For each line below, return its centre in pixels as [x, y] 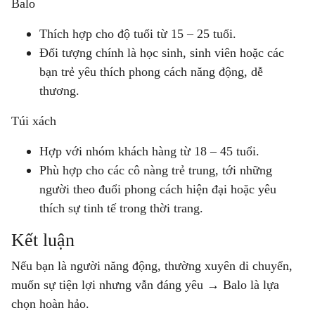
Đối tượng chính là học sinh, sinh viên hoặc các [162, 53]
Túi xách [34, 121]
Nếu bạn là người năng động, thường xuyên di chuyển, [152, 266]
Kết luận [45, 240]
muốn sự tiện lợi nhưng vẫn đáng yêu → [117, 285]
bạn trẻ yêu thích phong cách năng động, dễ [151, 72]
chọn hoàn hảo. [50, 304]
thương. [59, 91]
